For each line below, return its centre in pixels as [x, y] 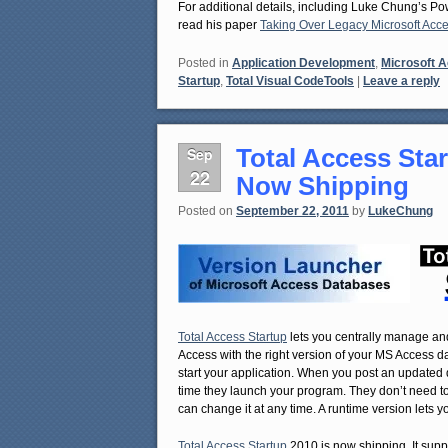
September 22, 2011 [292, 211]
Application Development [303, 62]
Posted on [207, 211]
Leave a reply [401, 80]
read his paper [219, 25]
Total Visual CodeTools [290, 80]
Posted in [203, 62]
